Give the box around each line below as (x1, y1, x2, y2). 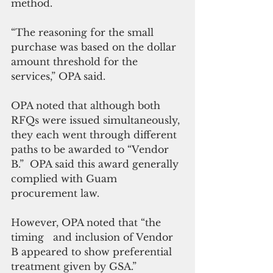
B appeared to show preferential (11, 245, 175, 258)
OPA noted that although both (11, 99, 163, 112)
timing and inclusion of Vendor (11, 230, 176, 243)
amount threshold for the (11, 55, 141, 68)
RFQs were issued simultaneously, (11, 113, 183, 126)
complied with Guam (11, 172, 120, 185)
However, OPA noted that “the (11, 216, 164, 229)
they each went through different (11, 128, 180, 141)
